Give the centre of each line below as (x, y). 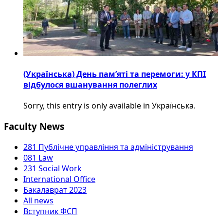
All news (38, 200)
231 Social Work (53, 168)
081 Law (38, 157)
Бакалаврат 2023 (55, 190)
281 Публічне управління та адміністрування (108, 147)
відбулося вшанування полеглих (90, 85)
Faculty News (34, 127)
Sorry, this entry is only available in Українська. (109, 106)
